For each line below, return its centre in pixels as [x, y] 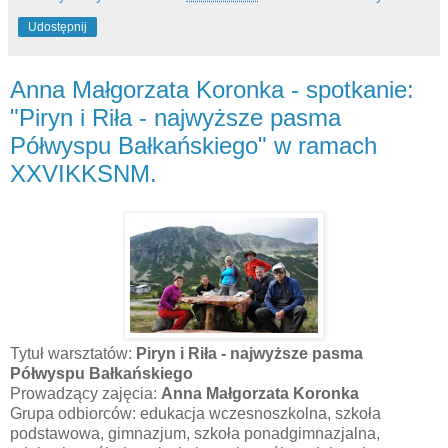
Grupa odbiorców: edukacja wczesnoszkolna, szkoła [195, 413]
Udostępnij [57, 26]
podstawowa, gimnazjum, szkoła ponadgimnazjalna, [195, 433]
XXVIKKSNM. [83, 173]
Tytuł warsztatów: [71, 353]
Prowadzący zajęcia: [85, 393]
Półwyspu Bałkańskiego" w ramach [193, 145]
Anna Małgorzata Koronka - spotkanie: [212, 89]
